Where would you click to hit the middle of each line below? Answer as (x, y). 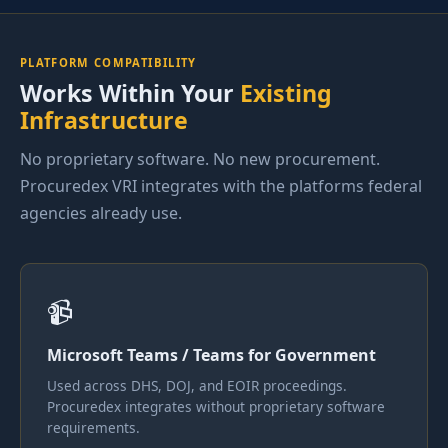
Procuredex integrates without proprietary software (215, 406)
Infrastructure (104, 120)
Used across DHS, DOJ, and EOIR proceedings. (196, 385)
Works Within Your (130, 93)
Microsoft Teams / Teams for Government (211, 355)
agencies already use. (101, 213)
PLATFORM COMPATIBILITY (108, 62)
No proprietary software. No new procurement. (200, 159)
